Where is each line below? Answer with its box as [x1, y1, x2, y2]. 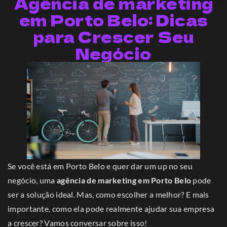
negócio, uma [8, 175, 57, 185]
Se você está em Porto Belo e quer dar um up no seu [8, 161, 193, 171]
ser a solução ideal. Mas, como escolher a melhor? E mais [8, 190, 209, 200]
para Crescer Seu [33, 25, 194, 48]
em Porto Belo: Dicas [19, 9, 208, 31]
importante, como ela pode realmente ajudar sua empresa [8, 204, 215, 214]
